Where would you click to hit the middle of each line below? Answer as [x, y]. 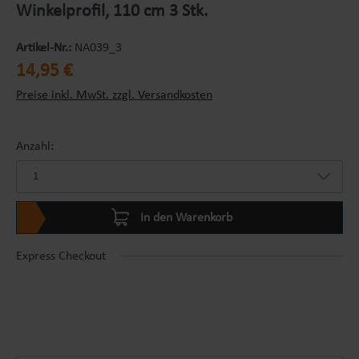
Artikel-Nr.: [45, 48]
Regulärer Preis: [57, 66]
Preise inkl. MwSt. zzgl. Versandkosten [114, 95]
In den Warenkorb [186, 218]
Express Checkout [61, 256]
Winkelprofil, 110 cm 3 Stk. [112, 11]
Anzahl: [35, 146]
